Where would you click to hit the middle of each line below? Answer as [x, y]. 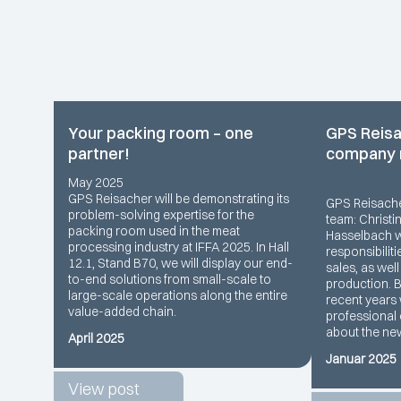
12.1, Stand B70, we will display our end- [180, 263]
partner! [99, 153]
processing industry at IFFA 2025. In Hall [179, 247]
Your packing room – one [161, 132]
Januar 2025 [361, 358]
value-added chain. [122, 311]
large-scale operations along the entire [178, 295]
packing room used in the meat [154, 230]
